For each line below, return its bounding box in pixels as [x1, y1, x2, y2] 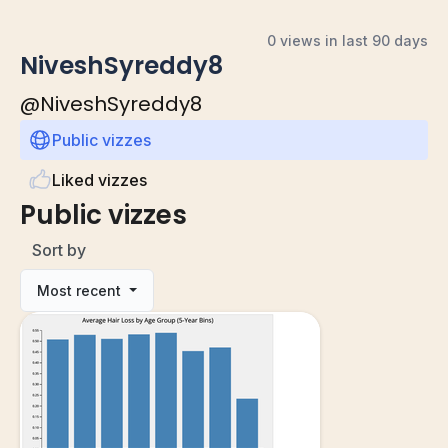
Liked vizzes [52, 169, 147, 190]
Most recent [37, 281, 125, 299]
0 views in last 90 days [267, 31, 428, 49]
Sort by [32, 239, 86, 260]
